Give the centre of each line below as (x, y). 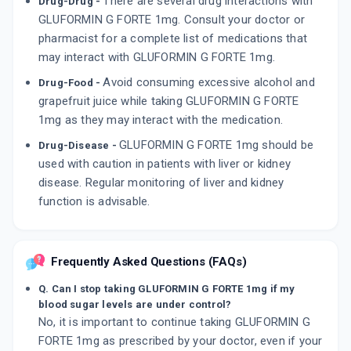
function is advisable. (94, 202)
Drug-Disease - (79, 146)
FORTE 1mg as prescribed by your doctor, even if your (181, 341)
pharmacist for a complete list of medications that (173, 39)
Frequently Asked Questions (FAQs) (149, 262)
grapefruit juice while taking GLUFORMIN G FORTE (169, 101)
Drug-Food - (71, 83)
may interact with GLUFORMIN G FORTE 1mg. (157, 58)
